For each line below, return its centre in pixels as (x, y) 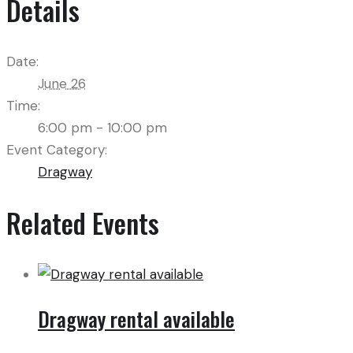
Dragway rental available (136, 319)
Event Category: (57, 149)
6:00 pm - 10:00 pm (102, 127)
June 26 (62, 83)
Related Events (83, 223)
